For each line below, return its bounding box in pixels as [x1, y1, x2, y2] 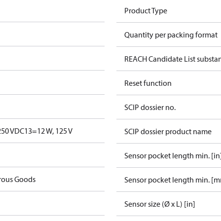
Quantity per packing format [124, 30, 218, 39]
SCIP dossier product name [124, 126, 212, 136]
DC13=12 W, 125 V [14, 126, 73, 136]
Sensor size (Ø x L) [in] [124, 199, 195, 209]
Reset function [124, 78, 172, 88]
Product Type [124, 5, 167, 15]
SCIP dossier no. [124, 102, 176, 112]
